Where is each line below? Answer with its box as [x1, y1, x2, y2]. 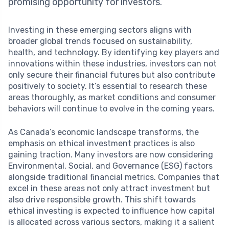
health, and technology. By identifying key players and [8, 47, 219, 57]
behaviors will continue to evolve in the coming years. [8, 103, 215, 113]
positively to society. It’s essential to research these [8, 81, 207, 91]
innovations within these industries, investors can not [8, 58, 217, 68]
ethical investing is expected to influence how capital [8, 205, 215, 216]
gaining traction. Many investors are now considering [8, 149, 213, 159]
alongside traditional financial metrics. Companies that [8, 172, 219, 182]
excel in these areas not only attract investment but [8, 183, 210, 193]
